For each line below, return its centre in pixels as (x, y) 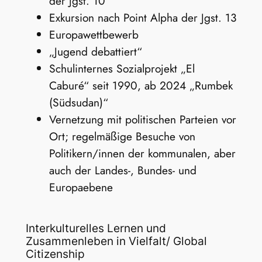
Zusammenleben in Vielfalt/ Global (116, 241)
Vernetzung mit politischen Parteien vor (142, 120)
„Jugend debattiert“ (95, 52)
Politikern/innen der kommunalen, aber (142, 154)
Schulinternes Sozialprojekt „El (122, 69)
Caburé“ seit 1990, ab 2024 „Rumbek (141, 86)
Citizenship (55, 254)
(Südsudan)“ (78, 103)
